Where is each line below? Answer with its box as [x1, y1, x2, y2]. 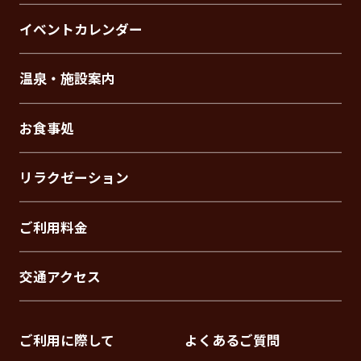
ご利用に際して [19, 330, 114, 351]
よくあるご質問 [185, 330, 281, 351]
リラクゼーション [19, 168, 129, 188]
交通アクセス [19, 266, 101, 286]
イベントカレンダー [19, 19, 143, 39]
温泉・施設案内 [19, 68, 115, 89]
